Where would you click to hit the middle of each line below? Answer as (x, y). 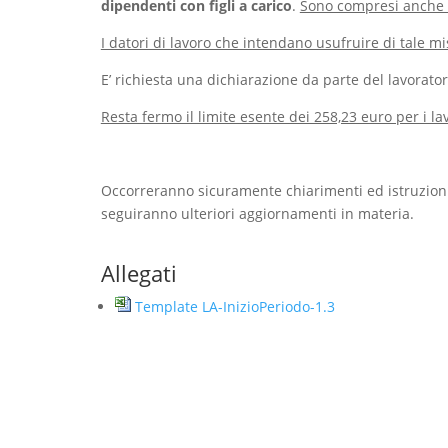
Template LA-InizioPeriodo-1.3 (234, 306)
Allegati (138, 272)
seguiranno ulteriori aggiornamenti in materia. (257, 213)
